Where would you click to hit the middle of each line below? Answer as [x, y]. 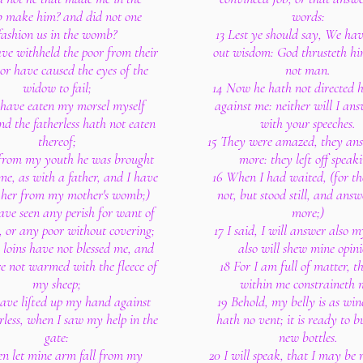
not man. [308, 70]
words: [308, 16]
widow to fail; [57, 88]
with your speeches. [308, 123]
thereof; [57, 141]
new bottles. [308, 337]
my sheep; [57, 284]
